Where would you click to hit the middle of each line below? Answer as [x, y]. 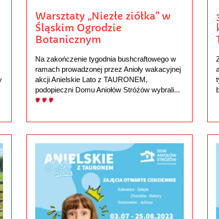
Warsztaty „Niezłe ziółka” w [103, 16]
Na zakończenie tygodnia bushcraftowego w [105, 59]
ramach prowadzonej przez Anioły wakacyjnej [108, 69]
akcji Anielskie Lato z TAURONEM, [91, 79]
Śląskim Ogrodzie [78, 28]
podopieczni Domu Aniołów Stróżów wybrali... [107, 89]
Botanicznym [68, 40]
